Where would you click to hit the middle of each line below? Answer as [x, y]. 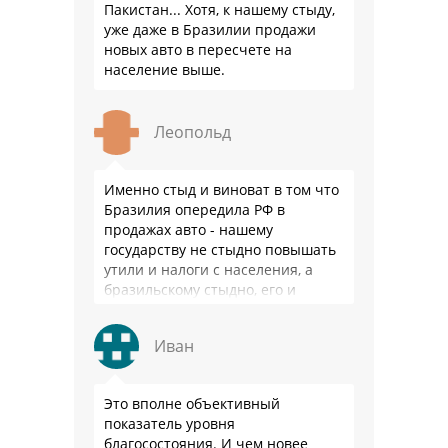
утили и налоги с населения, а [208, 270]
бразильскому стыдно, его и [200, 290]
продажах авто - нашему [188, 230]
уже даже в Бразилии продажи [210, 30]
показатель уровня [169, 424]
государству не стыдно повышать [220, 250]
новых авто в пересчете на [198, 50]
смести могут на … [167, 310]
